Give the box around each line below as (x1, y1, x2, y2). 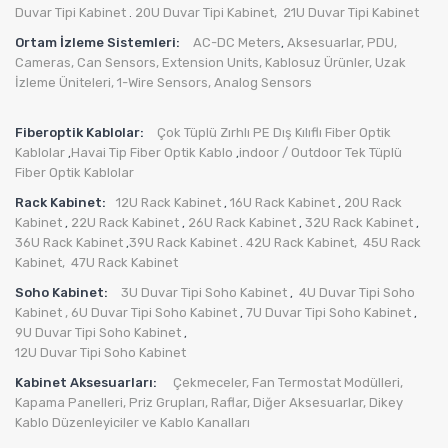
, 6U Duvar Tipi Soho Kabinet (65, 305, 237, 321)
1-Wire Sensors (117, 75, 208, 91)
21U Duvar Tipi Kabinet (283, 5, 419, 21)
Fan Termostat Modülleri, (252, 375, 403, 391)
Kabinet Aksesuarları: (15, 375, 163, 391)
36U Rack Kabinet (15, 235, 123, 251)
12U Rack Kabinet (116, 195, 221, 211)
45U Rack (363, 235, 421, 251)
